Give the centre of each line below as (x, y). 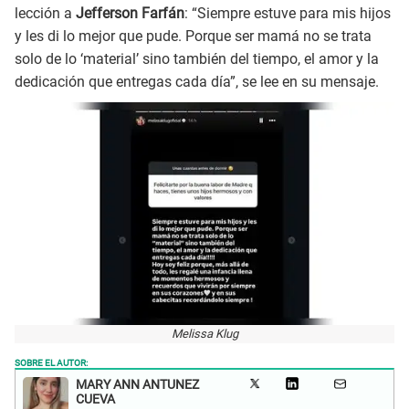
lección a (43, 14)
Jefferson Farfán (128, 14)
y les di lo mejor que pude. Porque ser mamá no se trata (193, 37)
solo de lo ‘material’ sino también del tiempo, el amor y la (197, 59)
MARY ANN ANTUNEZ (137, 385)
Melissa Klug (204, 334)
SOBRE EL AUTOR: (51, 362)
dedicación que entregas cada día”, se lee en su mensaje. (197, 82)
